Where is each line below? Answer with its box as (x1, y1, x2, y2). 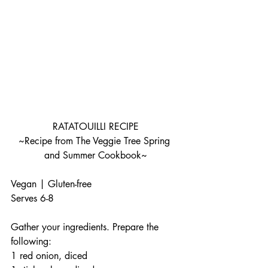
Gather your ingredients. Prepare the (11, 220, 162, 233)
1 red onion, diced (11, 249, 87, 262)
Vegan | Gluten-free (11, 177, 92, 190)
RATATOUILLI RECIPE (53, 120, 139, 133)
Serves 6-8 (11, 191, 54, 205)
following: (11, 234, 51, 248)
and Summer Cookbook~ (44, 148, 147, 162)
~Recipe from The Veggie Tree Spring (19, 134, 173, 147)
